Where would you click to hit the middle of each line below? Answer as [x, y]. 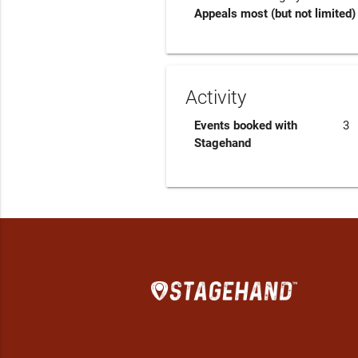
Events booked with [246, 125]
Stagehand [223, 143]
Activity [216, 97]
